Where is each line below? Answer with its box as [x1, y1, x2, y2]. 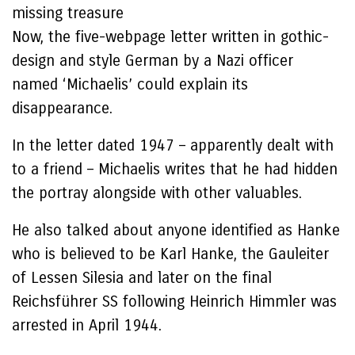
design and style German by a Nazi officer [12, 52, 293, 70]
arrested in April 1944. [12, 316, 162, 334]
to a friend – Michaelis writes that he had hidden [12, 160, 338, 178]
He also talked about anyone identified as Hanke [12, 221, 340, 239]
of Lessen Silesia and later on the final [12, 269, 272, 287]
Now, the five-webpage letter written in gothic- [12, 28, 329, 46]
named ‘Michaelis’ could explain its [12, 75, 248, 94]
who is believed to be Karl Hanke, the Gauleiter [12, 245, 329, 263]
